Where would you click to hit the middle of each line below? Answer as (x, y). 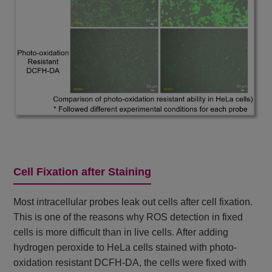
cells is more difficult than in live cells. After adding (121, 232)
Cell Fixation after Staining (83, 172)
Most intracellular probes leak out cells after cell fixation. (133, 202)
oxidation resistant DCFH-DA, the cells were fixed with (130, 262)
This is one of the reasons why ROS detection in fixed (128, 217)
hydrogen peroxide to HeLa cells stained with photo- (125, 247)
